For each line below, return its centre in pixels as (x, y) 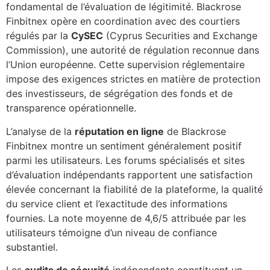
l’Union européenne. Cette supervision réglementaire (125, 65)
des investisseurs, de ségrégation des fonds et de (119, 94)
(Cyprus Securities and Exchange (180, 36)
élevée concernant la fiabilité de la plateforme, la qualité (134, 189)
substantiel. (32, 247)
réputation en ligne (119, 131)
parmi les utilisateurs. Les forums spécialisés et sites (125, 160)
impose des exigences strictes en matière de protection (133, 79)
